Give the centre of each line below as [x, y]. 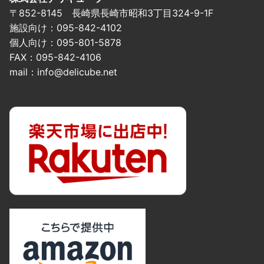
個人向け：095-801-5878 [65, 42]
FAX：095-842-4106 [55, 57]
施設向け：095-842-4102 [66, 27]
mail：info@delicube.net [63, 72]
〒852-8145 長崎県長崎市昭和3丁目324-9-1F [111, 13]
